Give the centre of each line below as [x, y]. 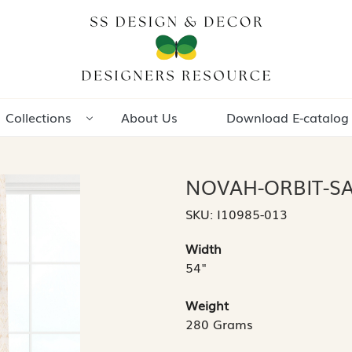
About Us [149, 117]
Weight [207, 305]
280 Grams [219, 324]
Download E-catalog [288, 117]
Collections [38, 117]
